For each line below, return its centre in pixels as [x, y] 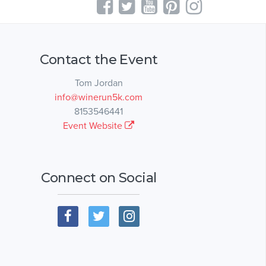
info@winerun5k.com [99, 97]
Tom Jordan [99, 83]
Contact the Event [99, 59]
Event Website [94, 126]
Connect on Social [99, 177]
